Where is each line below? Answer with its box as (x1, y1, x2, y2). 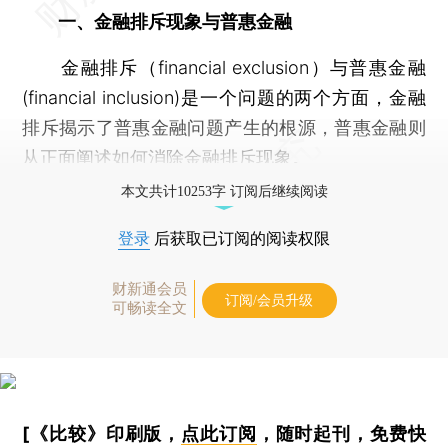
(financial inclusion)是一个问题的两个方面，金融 (22, 87, 426, 108)
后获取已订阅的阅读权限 (150, 230, 330, 247)
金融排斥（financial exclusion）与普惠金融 (22, 57, 426, 78)
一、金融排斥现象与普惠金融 (40, 11, 293, 32)
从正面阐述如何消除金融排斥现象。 (22, 147, 311, 168)
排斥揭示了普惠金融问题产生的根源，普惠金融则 (22, 117, 426, 138)
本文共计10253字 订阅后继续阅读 (120, 184, 328, 199)
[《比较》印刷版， (22, 423, 182, 444)
